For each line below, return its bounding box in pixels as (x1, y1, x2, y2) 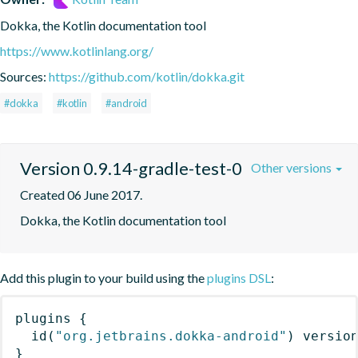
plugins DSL (207, 269, 271, 285)
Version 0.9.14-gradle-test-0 (20, 157, 242, 179)
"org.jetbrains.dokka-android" (55, 328, 287, 344)
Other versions (251, 159, 334, 175)
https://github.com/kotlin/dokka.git (49, 68, 245, 84)
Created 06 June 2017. (20, 186, 142, 202)
